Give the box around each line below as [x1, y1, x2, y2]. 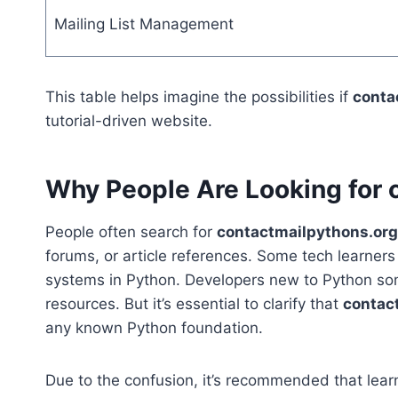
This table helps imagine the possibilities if [45, 88, 353, 107]
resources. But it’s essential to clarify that [45, 295, 343, 314]
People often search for [45, 223, 217, 242]
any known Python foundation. [45, 319, 263, 338]
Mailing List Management [53, 15, 234, 34]
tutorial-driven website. [45, 112, 212, 131]
